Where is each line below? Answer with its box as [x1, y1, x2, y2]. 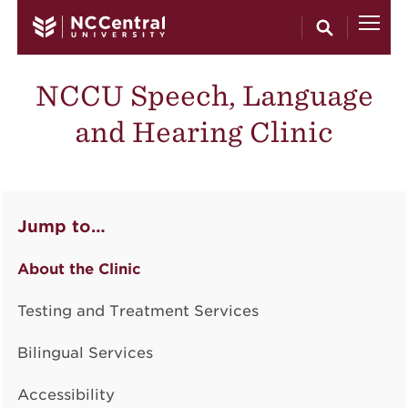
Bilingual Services [16, 344, 153, 362]
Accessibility [16, 386, 115, 403]
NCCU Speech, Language [35, 79, 373, 111]
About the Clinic [16, 260, 141, 278]
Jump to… [16, 217, 106, 236]
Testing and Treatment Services [16, 302, 259, 320]
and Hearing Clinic [75, 116, 333, 148]
